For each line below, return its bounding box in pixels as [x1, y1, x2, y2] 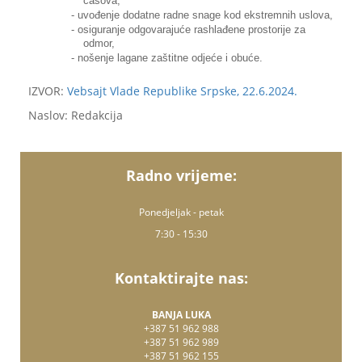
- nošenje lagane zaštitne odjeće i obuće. [70, 53, 263, 65]
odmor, [82, 38, 115, 49]
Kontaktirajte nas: [114, 267, 248, 288]
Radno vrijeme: [125, 165, 237, 185]
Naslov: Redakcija [28, 107, 123, 123]
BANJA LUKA [151, 307, 211, 322]
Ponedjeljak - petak [138, 204, 224, 219]
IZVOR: [28, 82, 67, 99]
